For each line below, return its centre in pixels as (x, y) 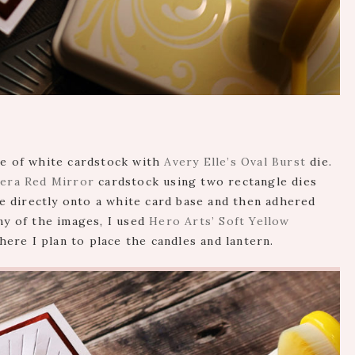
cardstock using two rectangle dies (206, 181)
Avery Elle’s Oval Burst (235, 161)
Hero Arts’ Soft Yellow (219, 221)
